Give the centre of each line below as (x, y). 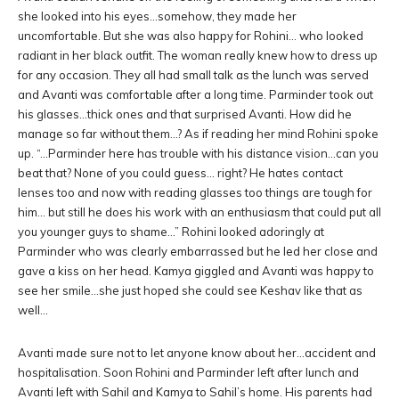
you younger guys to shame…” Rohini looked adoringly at (171, 232)
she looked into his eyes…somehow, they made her (157, 16)
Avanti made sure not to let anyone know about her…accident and (197, 353)
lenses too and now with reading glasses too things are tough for (195, 192)
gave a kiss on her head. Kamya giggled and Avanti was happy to (196, 271)
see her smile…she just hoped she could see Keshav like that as (190, 290)
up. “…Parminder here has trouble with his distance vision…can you (198, 153)
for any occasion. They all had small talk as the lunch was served (193, 75)
